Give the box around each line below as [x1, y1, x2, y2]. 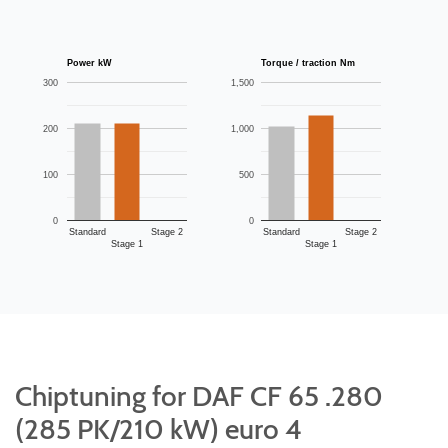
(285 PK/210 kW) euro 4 [15, 411, 302, 446]
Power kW [98, 57, 112, 68]
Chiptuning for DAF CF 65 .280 [15, 378, 383, 413]
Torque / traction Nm [340, 57, 355, 68]
